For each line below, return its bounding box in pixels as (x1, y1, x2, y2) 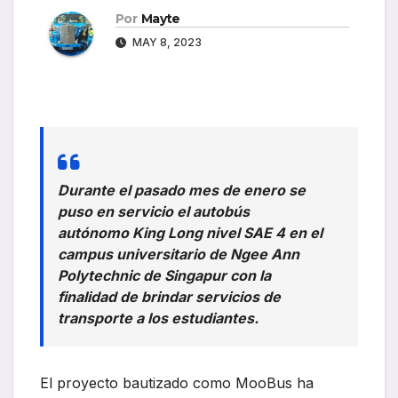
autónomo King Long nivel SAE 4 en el (58, 224, 322, 243)
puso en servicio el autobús (58, 203, 250, 221)
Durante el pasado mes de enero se (58, 181, 306, 200)
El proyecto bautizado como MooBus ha (40, 374, 314, 393)
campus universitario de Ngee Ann (58, 245, 299, 264)
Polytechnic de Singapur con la (58, 267, 271, 285)
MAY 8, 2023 (130, 36, 202, 50)
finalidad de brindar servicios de (58, 288, 281, 306)
